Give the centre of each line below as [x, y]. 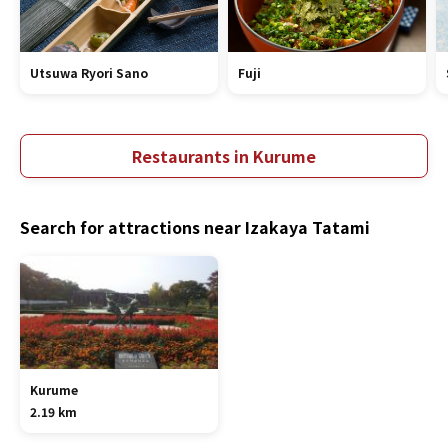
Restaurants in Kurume [224, 155]
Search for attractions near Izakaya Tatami [195, 226]
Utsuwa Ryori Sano [89, 72]
